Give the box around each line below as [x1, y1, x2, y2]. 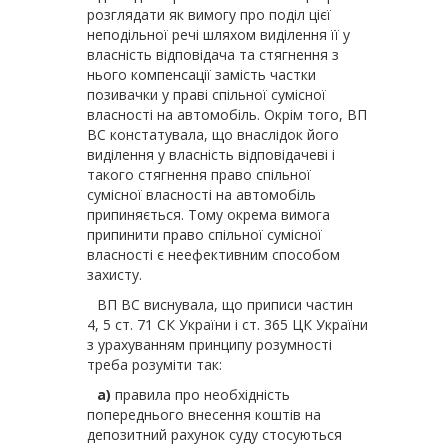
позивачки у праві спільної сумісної [87, 85, 326, 104]
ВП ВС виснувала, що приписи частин [97, 295, 353, 314]
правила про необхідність [111, 385, 290, 404]
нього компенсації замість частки [87, 65, 316, 84]
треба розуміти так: [87, 355, 222, 374]
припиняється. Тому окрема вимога [87, 205, 330, 224]
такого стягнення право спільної [87, 165, 311, 184]
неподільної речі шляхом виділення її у [87, 25, 350, 44]
